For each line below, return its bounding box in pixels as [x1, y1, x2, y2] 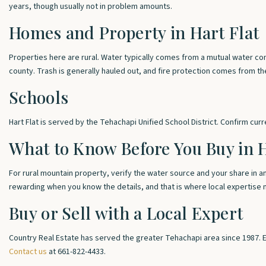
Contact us [9, 246, 47, 258]
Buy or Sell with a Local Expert [9, 202, 243, 224]
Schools [9, 86, 69, 108]
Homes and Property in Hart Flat [9, 21, 259, 43]
